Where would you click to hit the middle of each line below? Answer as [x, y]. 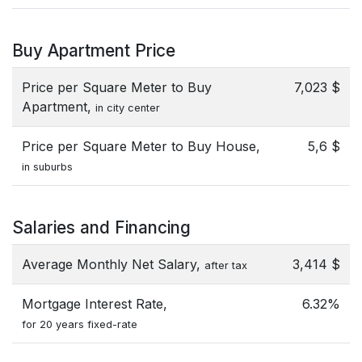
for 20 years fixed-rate [80, 324]
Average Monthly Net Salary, [113, 264]
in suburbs [47, 167]
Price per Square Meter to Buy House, [141, 146]
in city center [128, 108]
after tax [226, 265]
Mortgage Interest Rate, [95, 304]
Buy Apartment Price [94, 51]
